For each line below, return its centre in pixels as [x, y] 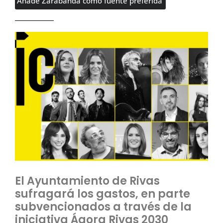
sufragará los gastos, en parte [103, 194]
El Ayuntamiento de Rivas [87, 181]
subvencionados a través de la [103, 207]
